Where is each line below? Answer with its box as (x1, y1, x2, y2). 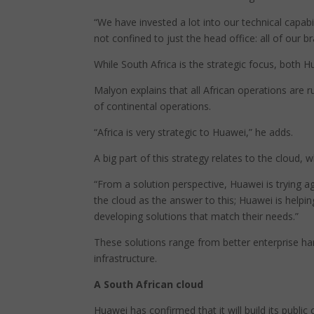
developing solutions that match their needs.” (94, 210, 299, 223)
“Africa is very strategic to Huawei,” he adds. (94, 125, 294, 139)
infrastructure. (94, 252, 158, 265)
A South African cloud (94, 278, 204, 291)
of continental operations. (94, 100, 212, 113)
